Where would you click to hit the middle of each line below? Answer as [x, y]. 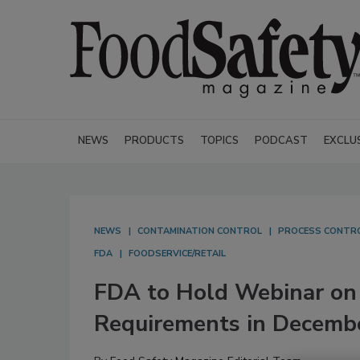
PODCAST [281, 141]
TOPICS [219, 141]
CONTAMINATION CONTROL [200, 231]
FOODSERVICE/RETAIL [177, 254]
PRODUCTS [154, 141]
